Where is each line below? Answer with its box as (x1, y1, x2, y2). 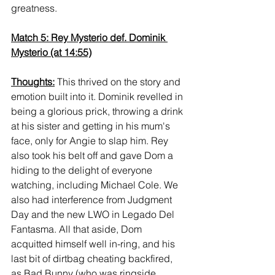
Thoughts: (11, 76, 55, 88)
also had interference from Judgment (11, 193, 174, 206)
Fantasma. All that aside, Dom (11, 223, 144, 236)
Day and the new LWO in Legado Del (11, 208, 177, 221)
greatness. (11, 2, 57, 15)
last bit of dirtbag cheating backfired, (11, 252, 175, 265)
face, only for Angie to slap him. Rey (11, 134, 171, 147)
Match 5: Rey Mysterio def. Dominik (11, 31, 168, 44)
